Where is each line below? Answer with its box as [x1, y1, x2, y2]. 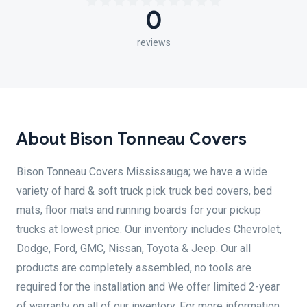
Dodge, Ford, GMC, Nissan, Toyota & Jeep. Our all [16, 242, 251, 255]
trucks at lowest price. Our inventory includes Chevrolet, [16, 223, 282, 236]
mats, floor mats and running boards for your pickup [16, 204, 261, 217]
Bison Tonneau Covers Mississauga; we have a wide [16, 165, 267, 178]
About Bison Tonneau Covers [16, 129, 247, 149]
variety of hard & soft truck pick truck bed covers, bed [16, 184, 272, 197]
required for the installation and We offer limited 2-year [16, 280, 280, 293]
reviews [136, 37, 171, 48]
